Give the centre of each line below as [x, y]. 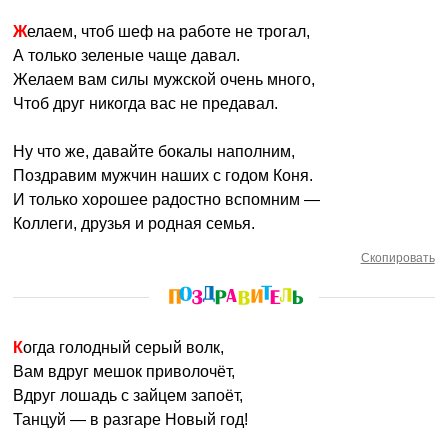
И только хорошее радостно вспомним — [167, 199]
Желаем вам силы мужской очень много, [164, 79]
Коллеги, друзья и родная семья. [134, 223]
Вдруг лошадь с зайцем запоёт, [128, 395]
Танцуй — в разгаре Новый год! [131, 419]
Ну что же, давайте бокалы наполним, [154, 151]
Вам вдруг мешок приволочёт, [124, 371]
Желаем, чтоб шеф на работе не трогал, [169, 31]
